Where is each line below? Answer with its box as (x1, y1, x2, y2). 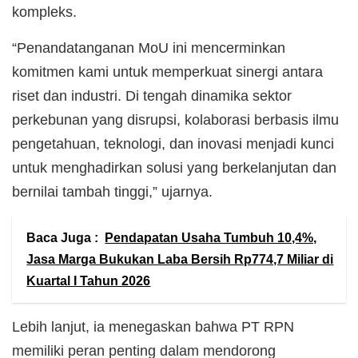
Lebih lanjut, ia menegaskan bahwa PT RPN (12, 318, 294, 335)
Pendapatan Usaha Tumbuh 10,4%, (105, 231, 317, 245)
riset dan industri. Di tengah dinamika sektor (12, 87, 292, 104)
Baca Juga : (26, 231, 99, 245)
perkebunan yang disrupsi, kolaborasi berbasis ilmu (12, 111, 339, 128)
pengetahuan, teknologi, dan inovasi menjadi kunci (12, 135, 334, 152)
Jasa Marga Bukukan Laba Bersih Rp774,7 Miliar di (26, 253, 334, 267)
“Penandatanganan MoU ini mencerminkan (12, 39, 285, 56)
